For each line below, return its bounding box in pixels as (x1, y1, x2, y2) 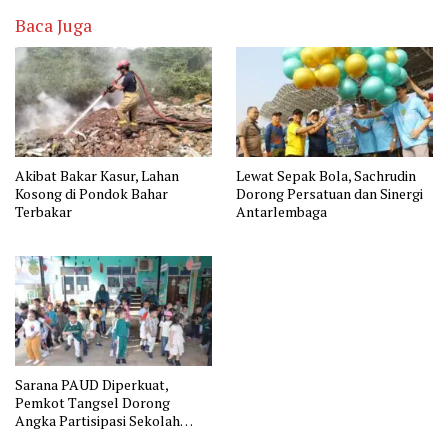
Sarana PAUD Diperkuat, (15, 375, 169, 395)
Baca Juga (15, 12, 92, 37)
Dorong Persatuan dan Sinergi (236, 183, 423, 203)
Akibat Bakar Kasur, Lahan (15, 165, 179, 185)
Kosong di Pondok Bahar (15, 183, 168, 203)
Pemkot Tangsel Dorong (15, 393, 170, 413)
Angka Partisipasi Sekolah (15, 411, 180, 431)
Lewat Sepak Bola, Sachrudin (236, 165, 416, 185)
